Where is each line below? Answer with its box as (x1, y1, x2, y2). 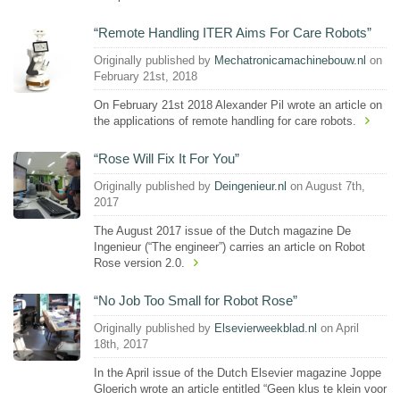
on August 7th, (287, 180, 365, 193)
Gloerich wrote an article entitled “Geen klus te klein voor (94, 381, 387, 396)
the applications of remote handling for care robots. (94, 113, 356, 128)
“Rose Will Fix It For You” (94, 150, 239, 166)
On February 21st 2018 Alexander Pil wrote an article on (94, 97, 382, 112)
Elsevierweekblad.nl (214, 322, 317, 335)
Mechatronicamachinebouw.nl (214, 54, 366, 67)
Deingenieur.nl (214, 180, 287, 193)
